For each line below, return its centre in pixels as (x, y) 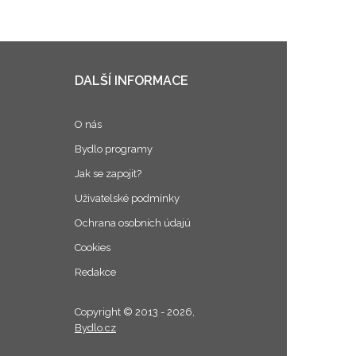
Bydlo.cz (95, 328)
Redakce (95, 272)
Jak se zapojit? (108, 174)
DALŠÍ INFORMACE (131, 81)
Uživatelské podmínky (127, 198)
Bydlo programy (113, 149)
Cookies (92, 248)
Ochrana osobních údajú (132, 223)
